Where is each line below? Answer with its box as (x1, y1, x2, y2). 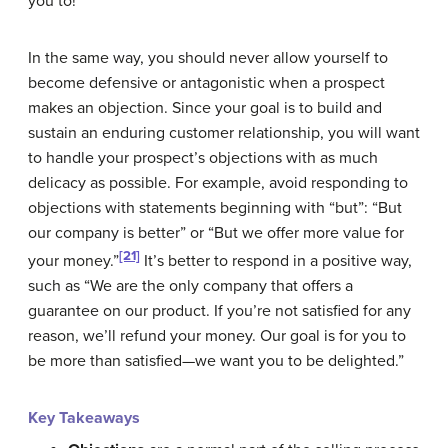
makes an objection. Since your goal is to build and (28, 97, 382, 118)
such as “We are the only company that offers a (28, 275, 353, 296)
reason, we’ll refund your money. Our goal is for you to (28, 325, 406, 346)
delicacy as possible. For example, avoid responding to (28, 172, 408, 193)
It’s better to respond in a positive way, (140, 250, 412, 271)
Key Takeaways (28, 407, 140, 428)
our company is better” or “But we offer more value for (28, 222, 404, 243)
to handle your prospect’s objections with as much (28, 147, 378, 168)
